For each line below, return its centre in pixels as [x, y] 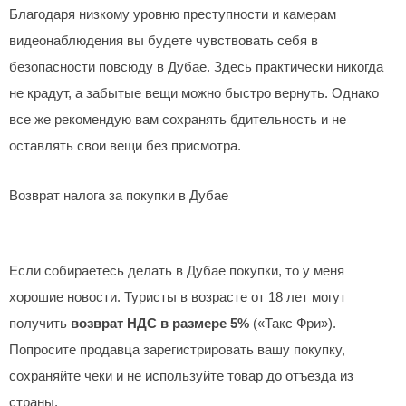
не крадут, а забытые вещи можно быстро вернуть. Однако [194, 93]
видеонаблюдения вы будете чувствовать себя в [164, 40]
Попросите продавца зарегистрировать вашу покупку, [177, 350]
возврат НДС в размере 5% [160, 324]
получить [40, 324]
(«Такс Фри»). [293, 324]
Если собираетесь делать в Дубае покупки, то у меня [177, 271]
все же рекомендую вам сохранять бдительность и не [178, 119]
